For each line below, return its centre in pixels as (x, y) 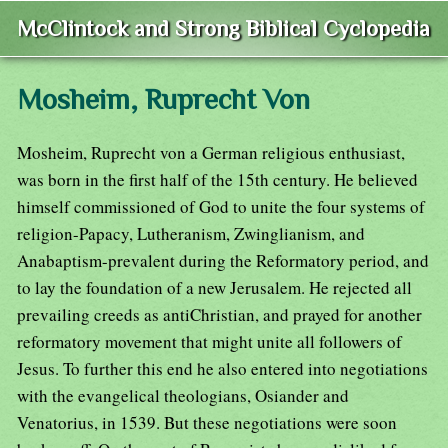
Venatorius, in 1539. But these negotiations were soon (207, 423)
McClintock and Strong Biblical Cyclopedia (223, 29)
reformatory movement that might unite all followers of (209, 342)
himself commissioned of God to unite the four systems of (221, 207)
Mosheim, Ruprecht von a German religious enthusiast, (211, 153)
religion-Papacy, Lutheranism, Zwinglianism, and (191, 234)
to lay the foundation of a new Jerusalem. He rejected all (214, 288)
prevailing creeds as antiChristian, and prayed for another (219, 315)
